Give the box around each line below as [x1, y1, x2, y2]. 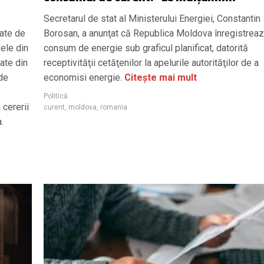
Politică [44, 91, 68, 100]
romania [100, 103, 127, 111]
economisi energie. [44, 71, 124, 83]
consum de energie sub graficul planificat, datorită [44, 42, 248, 54]
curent [44, 103, 65, 111]
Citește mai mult [124, 71, 197, 83]
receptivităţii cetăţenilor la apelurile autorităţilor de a [44, 57, 259, 68]
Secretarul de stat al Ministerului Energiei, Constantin [44, 12, 260, 24]
